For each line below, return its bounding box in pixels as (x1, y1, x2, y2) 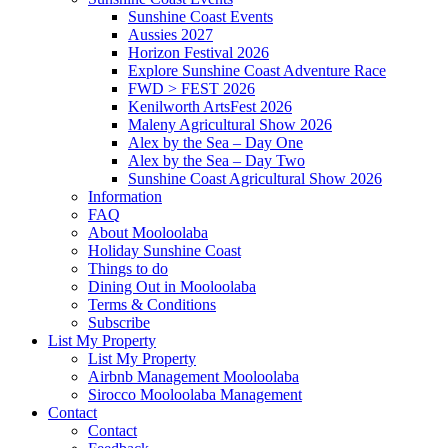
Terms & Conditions (88, 296, 216, 313)
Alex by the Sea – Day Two (128, 152, 305, 169)
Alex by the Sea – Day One (128, 134, 303, 151)
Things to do (88, 260, 168, 277)
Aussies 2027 (128, 26, 213, 43)
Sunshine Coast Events (128, 8, 273, 25)
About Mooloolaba (88, 224, 208, 241)
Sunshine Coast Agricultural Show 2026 (128, 170, 382, 187)
